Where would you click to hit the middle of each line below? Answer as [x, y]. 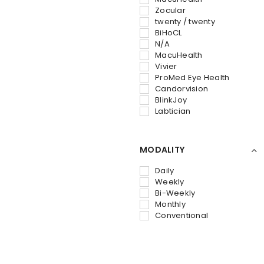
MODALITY [162, 149]
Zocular [170, 10]
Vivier [166, 66]
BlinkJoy [171, 100]
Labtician [173, 111]
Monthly [170, 204]
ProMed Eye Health [192, 77]
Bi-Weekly [175, 193]
